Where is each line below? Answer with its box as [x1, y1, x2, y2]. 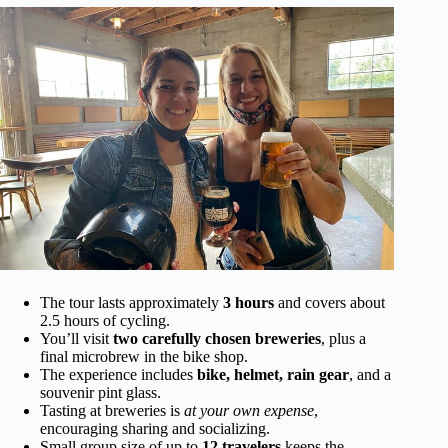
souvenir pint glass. [40, 383, 161, 401]
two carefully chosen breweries [113, 329, 321, 347]
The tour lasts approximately [40, 293, 223, 311]
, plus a [321, 329, 366, 347]
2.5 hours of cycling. [40, 311, 170, 329]
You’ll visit [40, 329, 113, 347]
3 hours [223, 293, 274, 311]
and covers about [274, 293, 385, 311]
